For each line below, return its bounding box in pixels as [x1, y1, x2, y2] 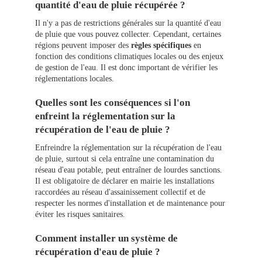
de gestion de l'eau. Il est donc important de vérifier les [35, 63, 218, 73]
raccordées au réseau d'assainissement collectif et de [35, 188, 205, 197]
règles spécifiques [131, 41, 191, 50]
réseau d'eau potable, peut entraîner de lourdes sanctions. [35, 166, 222, 175]
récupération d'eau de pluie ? [35, 246, 160, 258]
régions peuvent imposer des [35, 41, 131, 50]
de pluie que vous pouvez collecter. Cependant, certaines [35, 30, 221, 39]
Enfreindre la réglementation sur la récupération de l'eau [35, 143, 222, 153]
